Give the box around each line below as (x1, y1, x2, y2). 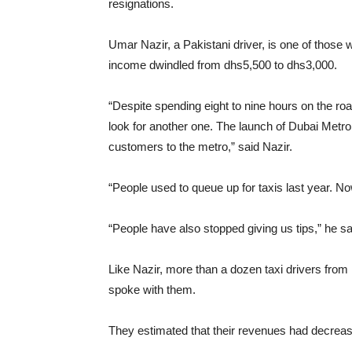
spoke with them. (108, 283, 196, 296)
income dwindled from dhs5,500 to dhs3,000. (108, 58, 337, 71)
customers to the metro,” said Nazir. (108, 140, 292, 153)
